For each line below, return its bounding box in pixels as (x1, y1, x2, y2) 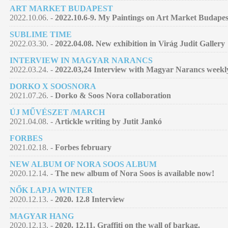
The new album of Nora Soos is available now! (55, 168, 214, 178)
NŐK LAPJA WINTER (10, 185, 93, 194)
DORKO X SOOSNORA (10, 81, 96, 91)
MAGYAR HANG (10, 211, 74, 220)
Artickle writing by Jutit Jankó (55, 117, 162, 126)
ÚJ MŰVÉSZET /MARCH (10, 107, 105, 117)
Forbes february (55, 142, 111, 152)
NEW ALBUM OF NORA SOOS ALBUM (10, 159, 157, 168)
